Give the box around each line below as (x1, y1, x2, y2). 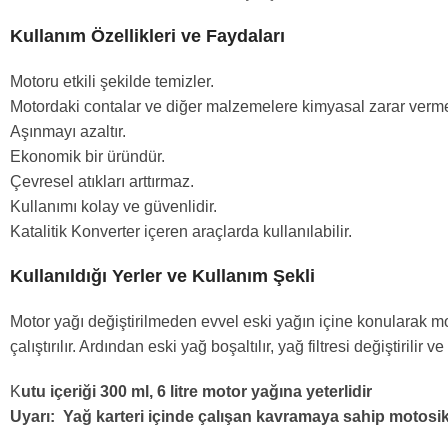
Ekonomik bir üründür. (10, 148, 165, 165)
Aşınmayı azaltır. (10, 123, 126, 140)
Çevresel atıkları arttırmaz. (10, 173, 194, 190)
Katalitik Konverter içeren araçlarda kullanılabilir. (10, 223, 352, 240)
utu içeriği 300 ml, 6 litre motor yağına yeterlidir (21, 383, 372, 400)
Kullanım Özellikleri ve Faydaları (10, 26, 285, 46)
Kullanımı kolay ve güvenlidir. (10, 198, 217, 215)
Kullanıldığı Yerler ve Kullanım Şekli (10, 266, 315, 286)
